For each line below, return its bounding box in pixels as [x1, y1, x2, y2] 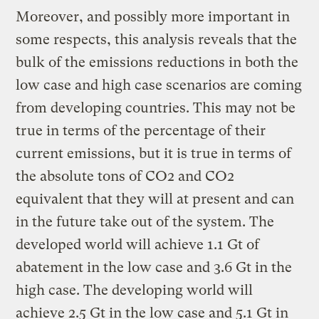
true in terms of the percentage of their [16, 122, 266, 139]
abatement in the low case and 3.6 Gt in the [16, 258, 293, 276]
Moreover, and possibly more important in [16, 8, 291, 25]
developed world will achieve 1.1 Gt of [16, 236, 260, 253]
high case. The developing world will [16, 281, 253, 298]
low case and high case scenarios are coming [16, 76, 303, 93]
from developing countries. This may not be [16, 99, 296, 116]
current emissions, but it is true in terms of [16, 145, 292, 162]
